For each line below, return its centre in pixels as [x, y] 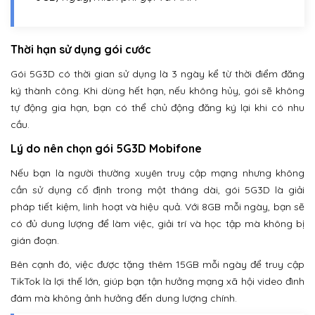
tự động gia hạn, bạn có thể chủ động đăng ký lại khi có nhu [157, 108]
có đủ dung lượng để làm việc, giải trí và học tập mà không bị [157, 224]
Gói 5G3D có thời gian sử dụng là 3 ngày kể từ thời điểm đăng [157, 74]
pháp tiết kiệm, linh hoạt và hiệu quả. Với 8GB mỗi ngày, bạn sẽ [157, 207]
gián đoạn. [35, 241]
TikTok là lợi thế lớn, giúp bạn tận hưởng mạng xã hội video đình [157, 282]
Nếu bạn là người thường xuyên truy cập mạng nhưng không [157, 173]
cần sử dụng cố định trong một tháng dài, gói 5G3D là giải [157, 190]
